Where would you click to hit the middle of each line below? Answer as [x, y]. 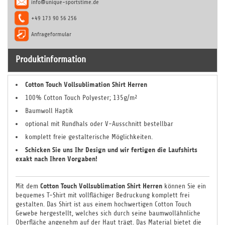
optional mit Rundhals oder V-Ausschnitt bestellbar [99, 124]
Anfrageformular [51, 34]
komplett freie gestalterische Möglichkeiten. [89, 137]
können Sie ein [184, 186]
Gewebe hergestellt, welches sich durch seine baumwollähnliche [108, 213]
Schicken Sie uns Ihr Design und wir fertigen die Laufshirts [111, 150]
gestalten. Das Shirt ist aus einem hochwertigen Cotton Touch [103, 204]
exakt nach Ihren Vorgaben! [57, 159]
